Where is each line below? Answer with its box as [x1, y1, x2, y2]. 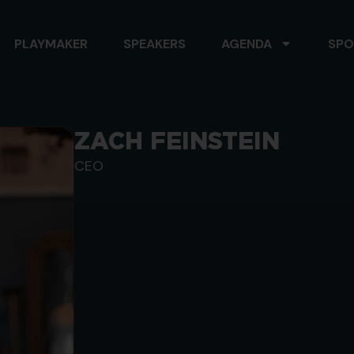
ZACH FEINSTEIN [73, 126, 280, 155]
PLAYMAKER [14, 35, 88, 52]
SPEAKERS [123, 35, 186, 52]
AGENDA [221, 35, 272, 52]
